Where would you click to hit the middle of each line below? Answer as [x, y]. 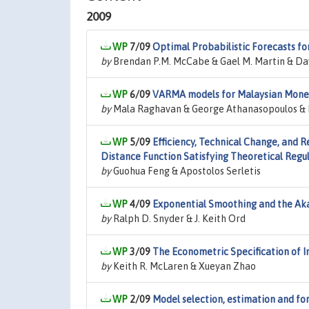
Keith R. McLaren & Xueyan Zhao [183, 266]
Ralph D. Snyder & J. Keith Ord [178, 219]
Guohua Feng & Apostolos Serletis [186, 171]
